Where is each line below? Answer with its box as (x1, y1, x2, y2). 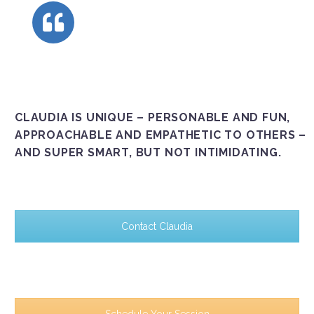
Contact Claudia (121, 220, 193, 232)
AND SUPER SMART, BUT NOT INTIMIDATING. (15, 145, 282, 159)
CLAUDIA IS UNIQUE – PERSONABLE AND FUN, (15, 110, 291, 124)
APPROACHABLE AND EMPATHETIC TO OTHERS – (15, 128, 307, 142)
